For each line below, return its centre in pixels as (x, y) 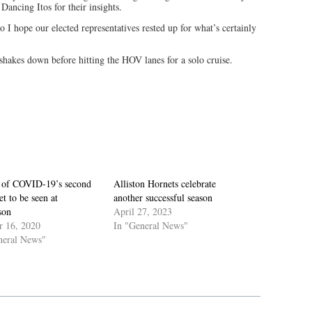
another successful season (163, 197)
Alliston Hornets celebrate (165, 184)
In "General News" (151, 225)
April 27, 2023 (143, 211)
